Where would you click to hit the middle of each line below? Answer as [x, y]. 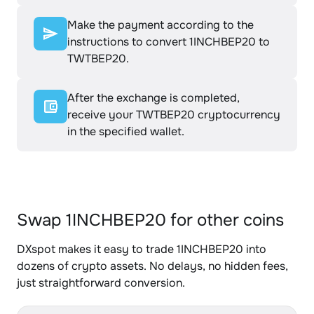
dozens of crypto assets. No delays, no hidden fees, [152, 266]
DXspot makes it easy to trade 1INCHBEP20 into [142, 249]
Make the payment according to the [161, 25]
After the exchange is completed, [153, 98]
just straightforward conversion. [101, 283]
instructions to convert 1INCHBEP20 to [169, 42]
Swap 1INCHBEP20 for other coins [150, 220]
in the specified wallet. [126, 131]
